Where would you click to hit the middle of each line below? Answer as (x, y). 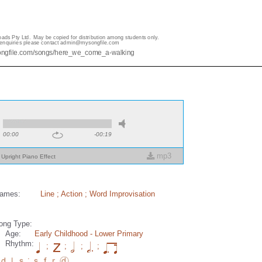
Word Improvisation (122, 194)
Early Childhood (61, 234)
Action (72, 194)
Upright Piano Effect (28, 156)
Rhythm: (20, 244)
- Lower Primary (116, 234)
